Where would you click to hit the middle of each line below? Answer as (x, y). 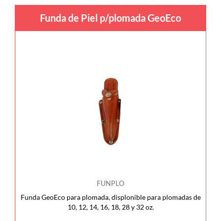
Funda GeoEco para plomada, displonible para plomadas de (110, 197)
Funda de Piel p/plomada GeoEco (110, 18)
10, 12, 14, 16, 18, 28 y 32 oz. (110, 207)
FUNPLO (110, 184)
